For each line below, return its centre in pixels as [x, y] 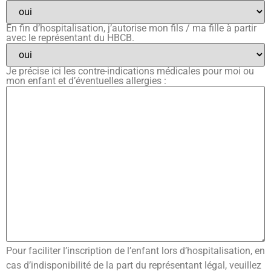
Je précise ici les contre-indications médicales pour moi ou [130, 71]
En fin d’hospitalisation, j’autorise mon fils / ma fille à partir [131, 28]
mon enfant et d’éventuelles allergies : [86, 80]
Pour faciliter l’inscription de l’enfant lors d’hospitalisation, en [135, 250]
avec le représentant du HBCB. [70, 38]
